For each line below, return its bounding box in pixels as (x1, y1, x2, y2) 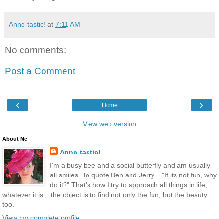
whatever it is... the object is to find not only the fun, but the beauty (2, 190, 207, 198)
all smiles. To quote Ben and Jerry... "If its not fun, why (49, 171, 217, 179)
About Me (2, 135, 27, 142)
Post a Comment (5, 66, 75, 77)
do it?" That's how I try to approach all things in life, (49, 180, 207, 189)
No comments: (5, 44, 66, 55)
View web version (83, 119, 136, 128)
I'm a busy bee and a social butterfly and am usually (49, 161, 210, 169)
